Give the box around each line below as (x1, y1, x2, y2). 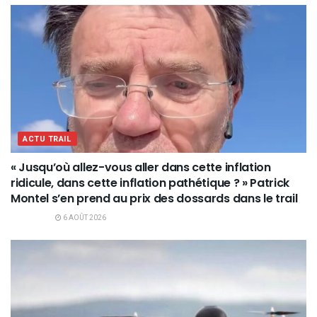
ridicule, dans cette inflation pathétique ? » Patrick (11, 174, 290, 191)
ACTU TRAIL (23, 132, 72, 145)
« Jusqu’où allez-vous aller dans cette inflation (11, 158, 271, 175)
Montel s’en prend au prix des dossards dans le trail (11, 190, 298, 207)
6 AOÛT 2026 (62, 212, 106, 223)
